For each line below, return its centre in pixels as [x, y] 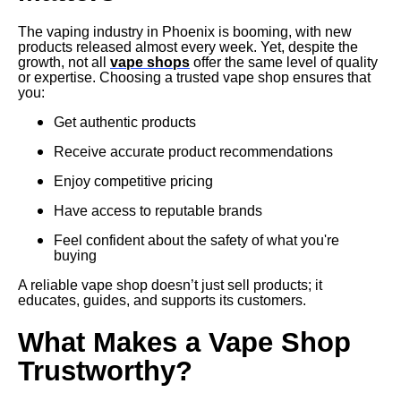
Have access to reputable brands [158, 210]
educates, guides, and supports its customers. [162, 300]
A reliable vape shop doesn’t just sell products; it [170, 285]
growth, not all [64, 62]
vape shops [150, 62]
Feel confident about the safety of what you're [196, 240]
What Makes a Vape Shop [184, 342]
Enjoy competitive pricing [133, 181]
